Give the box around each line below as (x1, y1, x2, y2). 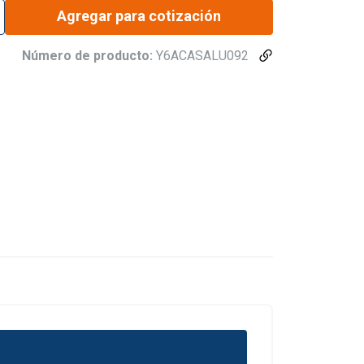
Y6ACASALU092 (156, 48, 249, 64)
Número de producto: (22, 48, 156, 64)
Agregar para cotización (56, 7, 221, 25)
